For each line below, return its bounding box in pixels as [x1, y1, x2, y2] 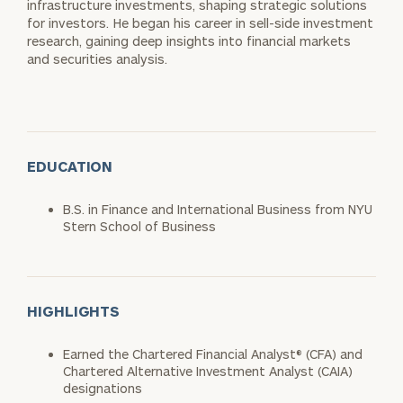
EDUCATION [27, 157, 113, 175]
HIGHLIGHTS [27, 301, 121, 319]
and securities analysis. [27, 50, 167, 67]
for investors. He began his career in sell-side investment [27, 14, 373, 31]
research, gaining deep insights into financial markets [27, 32, 351, 49]
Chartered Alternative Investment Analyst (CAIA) [63, 363, 353, 379]
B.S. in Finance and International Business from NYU [63, 201, 372, 217]
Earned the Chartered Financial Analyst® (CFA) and [63, 345, 363, 362]
